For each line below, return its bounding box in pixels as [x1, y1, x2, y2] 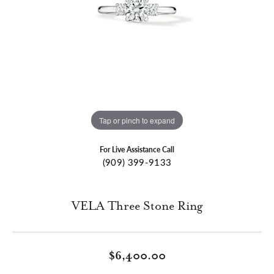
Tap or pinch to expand [99, 114, 175, 125]
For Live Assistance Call [100, 144, 174, 155]
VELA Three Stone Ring [72, 199, 202, 214]
